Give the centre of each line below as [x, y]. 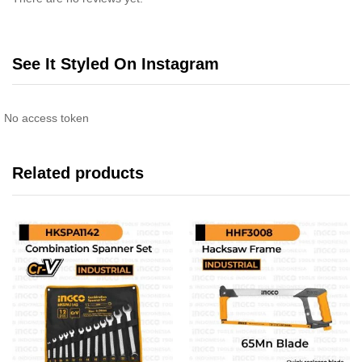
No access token [46, 118]
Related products [78, 173]
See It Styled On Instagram [116, 64]
